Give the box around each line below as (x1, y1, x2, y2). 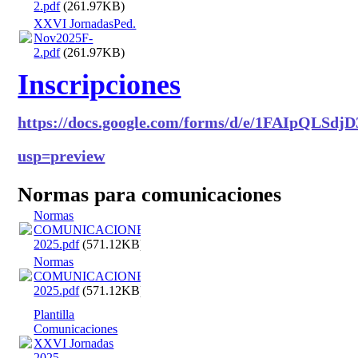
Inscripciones (18, 69, 181, 101)
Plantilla (34, 308, 75, 322)
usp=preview (18, 147, 105, 165)
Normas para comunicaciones (18, 183, 282, 207)
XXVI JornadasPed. (34, 17, 137, 31)
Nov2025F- (34, 31, 93, 46)
